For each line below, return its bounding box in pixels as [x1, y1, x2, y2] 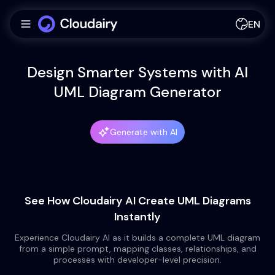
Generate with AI [110, 126, 177, 137]
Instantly [114, 209, 161, 224]
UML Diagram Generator [53, 82, 222, 101]
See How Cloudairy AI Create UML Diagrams [24, 193, 251, 208]
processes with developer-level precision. [53, 254, 222, 265]
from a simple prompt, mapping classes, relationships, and [18, 243, 257, 254]
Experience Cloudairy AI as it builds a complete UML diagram [15, 232, 260, 243]
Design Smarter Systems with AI [27, 63, 248, 82]
